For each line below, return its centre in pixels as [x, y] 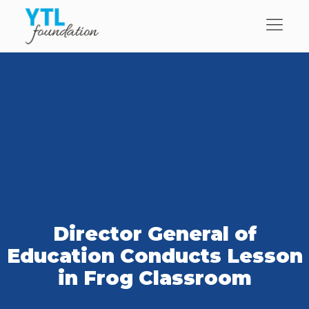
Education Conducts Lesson [154, 256]
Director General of [154, 234]
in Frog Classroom [154, 278]
